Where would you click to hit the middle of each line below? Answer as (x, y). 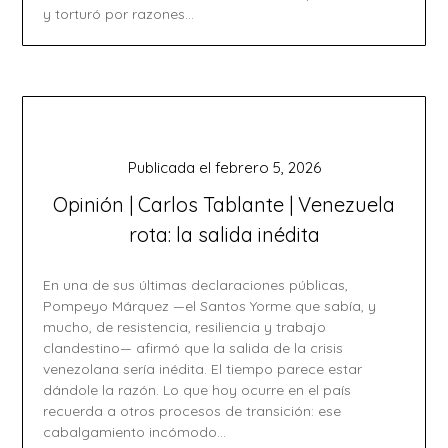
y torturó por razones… (119, 14)
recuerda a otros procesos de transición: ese (192, 411)
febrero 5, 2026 (267, 167)
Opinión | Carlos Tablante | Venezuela (224, 204)
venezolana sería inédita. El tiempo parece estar (203, 369)
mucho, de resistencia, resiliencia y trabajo (185, 327)
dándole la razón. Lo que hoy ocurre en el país (197, 390)
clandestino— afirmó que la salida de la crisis (193, 348)
